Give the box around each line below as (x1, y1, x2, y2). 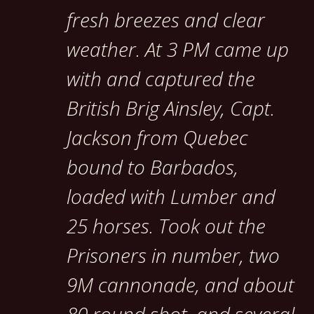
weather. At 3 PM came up (67, 36, 289, 63)
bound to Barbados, (67, 153, 238, 181)
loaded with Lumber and (67, 183, 275, 210)
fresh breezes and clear (67, 6, 265, 34)
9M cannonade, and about (67, 271, 294, 299)
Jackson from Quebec (67, 124, 248, 151)
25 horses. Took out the (67, 212, 266, 240)
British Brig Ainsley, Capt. (67, 95, 275, 122)
